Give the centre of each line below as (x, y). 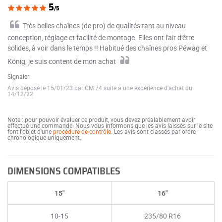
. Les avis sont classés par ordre (153, 132)
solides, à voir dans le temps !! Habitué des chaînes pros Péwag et (107, 48)
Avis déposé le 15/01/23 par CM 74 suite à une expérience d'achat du (100, 88)
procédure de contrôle (82, 132)
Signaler (18, 77)
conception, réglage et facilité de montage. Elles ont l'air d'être (101, 38)
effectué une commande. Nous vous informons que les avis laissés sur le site (110, 126)
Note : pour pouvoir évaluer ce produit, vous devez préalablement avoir (101, 120)
